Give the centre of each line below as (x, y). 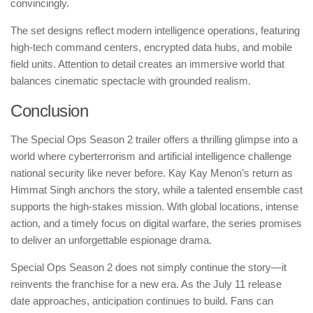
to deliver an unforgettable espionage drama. (111, 240)
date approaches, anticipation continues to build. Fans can (142, 301)
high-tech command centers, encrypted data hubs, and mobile (151, 48)
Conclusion (49, 111)
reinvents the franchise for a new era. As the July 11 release (146, 284)
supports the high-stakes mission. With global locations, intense (154, 207)
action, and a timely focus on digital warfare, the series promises (156, 224)
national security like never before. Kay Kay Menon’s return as (152, 173)
